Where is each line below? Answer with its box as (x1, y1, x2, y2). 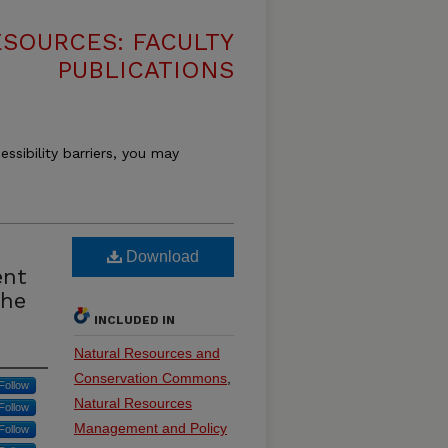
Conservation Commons (74, 370, 227, 386)
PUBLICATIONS (57, 56, 234, 84)
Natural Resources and (74, 345, 220, 361)
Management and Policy (74, 420, 227, 436)
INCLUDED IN (94, 313, 175, 327)
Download (122, 248, 199, 265)
